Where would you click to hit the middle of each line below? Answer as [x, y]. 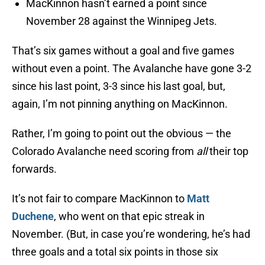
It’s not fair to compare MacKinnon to [99, 199]
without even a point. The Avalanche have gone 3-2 [132, 69]
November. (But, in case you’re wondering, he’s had [131, 234]
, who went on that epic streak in [129, 216]
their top [228, 151]
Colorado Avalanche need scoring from [104, 151]
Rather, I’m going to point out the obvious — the [122, 134]
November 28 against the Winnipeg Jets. [122, 21]
